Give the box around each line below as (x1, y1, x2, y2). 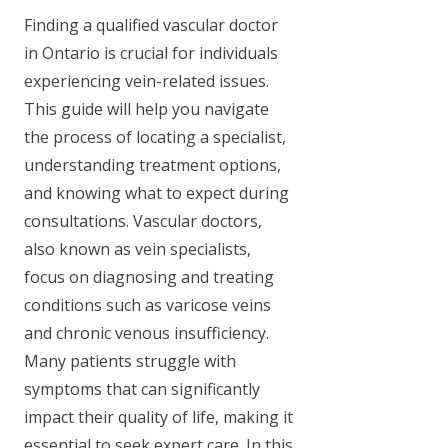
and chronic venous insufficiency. (24, 322, 269, 344)
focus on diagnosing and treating (24, 266, 274, 288)
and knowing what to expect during (24, 182, 289, 204)
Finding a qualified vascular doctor (24, 14, 278, 36)
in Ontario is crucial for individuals (24, 42, 278, 64)
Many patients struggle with (24, 350, 236, 372)
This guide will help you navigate (24, 98, 269, 120)
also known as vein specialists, (24, 238, 251, 260)
